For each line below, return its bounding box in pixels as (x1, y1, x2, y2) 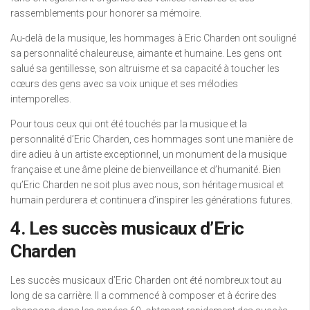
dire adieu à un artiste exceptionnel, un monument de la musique (10, 149, 286, 160)
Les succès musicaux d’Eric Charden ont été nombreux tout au (10, 275, 282, 286)
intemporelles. (10, 93, 71, 104)
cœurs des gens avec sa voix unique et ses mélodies (10, 78, 238, 89)
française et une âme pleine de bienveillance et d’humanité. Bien (10, 164, 281, 175)
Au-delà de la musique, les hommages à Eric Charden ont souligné (10, 33, 296, 44)
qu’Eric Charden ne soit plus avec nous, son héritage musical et (10, 179, 284, 190)
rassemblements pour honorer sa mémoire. (10, 8, 201, 19)
